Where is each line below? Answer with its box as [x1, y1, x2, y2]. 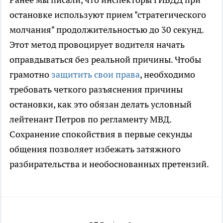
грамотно [9, 69, 51, 81]
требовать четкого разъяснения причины [9, 84, 183, 96]
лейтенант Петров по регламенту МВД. [9, 113, 171, 125]
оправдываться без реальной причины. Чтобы [9, 54, 201, 66]
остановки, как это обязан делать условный [9, 99, 192, 111]
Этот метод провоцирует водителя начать [9, 39, 185, 51]
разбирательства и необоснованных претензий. [9, 158, 209, 170]
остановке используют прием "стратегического [9, 9, 206, 21]
